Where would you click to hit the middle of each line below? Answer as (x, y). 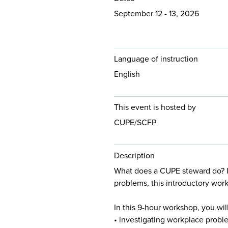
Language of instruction (156, 59)
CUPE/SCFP (135, 122)
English (127, 74)
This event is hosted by (155, 107)
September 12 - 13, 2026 (156, 13)
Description (134, 155)
